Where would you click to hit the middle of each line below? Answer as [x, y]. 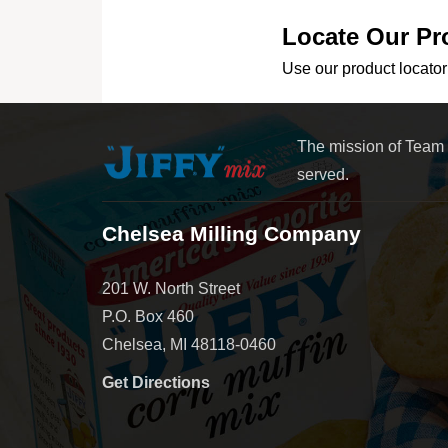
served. [323, 174]
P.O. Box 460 [148, 316]
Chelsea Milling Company [231, 233]
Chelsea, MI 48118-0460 [189, 344]
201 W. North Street [171, 288]
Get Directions [156, 382]
